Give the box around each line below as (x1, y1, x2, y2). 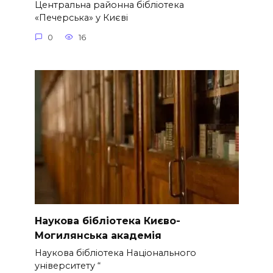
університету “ (34, 260, 101, 271)
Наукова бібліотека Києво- (34, 214, 180, 227)
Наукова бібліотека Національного (34, 247, 196, 258)
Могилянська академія (34, 229, 161, 241)
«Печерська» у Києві (34, 12, 128, 24)
